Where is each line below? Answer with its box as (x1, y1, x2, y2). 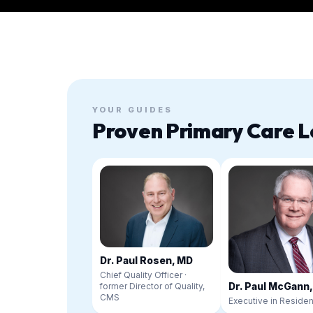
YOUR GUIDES (92, 105, 173, 115)
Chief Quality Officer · (100, 270, 187, 280)
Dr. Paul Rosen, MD (100, 255, 194, 267)
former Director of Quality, (100, 281, 205, 291)
